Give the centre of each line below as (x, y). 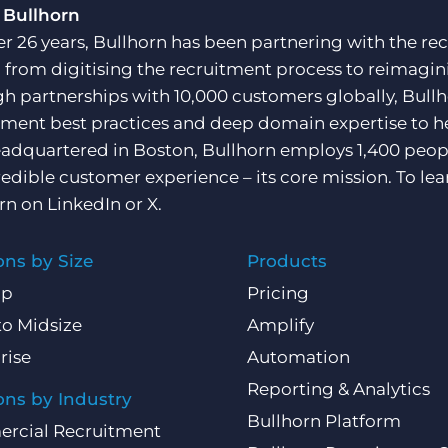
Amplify (281, 325)
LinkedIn (84, 204)
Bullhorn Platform (324, 421)
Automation (299, 357)
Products (287, 261)
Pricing (278, 293)
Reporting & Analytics (339, 389)
